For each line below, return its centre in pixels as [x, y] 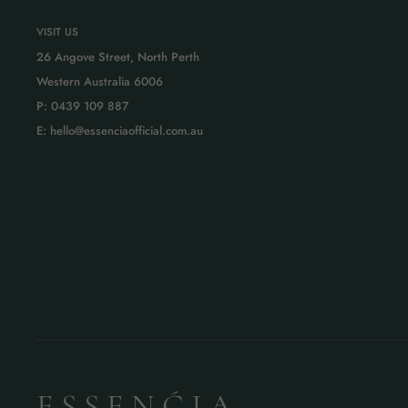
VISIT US [57, 31]
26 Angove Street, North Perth [118, 57]
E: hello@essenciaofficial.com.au [120, 131]
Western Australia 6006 [100, 82]
